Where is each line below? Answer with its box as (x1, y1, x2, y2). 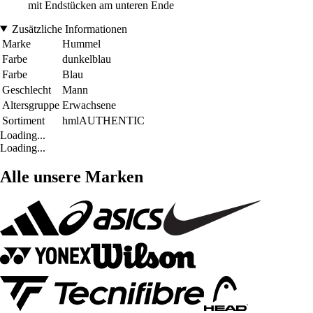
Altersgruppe (2, 99, 59, 111)
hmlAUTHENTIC (62, 114, 145, 126)
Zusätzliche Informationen (11, 22, 127, 35)
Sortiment (2, 114, 45, 126)
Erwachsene (62, 99, 116, 111)
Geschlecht (2, 83, 51, 96)
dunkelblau (62, 52, 111, 65)
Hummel (62, 37, 101, 50)
